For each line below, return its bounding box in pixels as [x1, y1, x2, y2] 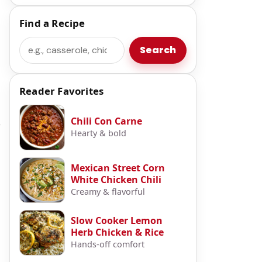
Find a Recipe [19, 16, 85, 30]
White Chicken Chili [71, 173, 161, 186]
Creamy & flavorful [71, 185, 145, 197]
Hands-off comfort [71, 238, 144, 250]
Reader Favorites [19, 84, 104, 98]
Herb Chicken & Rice [71, 225, 164, 239]
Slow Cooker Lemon [71, 213, 163, 227]
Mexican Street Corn [71, 161, 165, 174]
